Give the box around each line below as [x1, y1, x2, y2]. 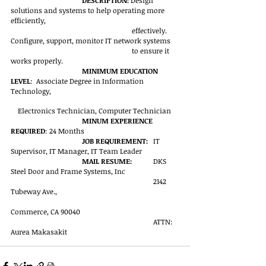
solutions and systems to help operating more [11, 5, 166, 15]
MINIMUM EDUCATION [82, 66, 160, 76]
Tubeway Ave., [11, 186, 57, 197]
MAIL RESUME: [82, 156, 132, 166]
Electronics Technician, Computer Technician [18, 106, 171, 116]
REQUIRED [11, 126, 45, 136]
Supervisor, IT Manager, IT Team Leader [11, 146, 142, 156]
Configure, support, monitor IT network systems [11, 36, 172, 46]
